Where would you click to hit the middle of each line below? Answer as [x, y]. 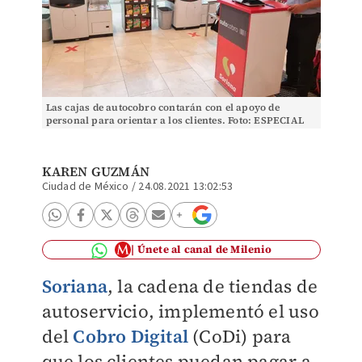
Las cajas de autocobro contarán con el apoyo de [162, 107]
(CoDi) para [240, 336]
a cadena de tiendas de [220, 286]
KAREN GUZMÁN [95, 171]
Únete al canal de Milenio [204, 249]
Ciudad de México [85, 187]
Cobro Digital [130, 336]
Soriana [74, 286]
